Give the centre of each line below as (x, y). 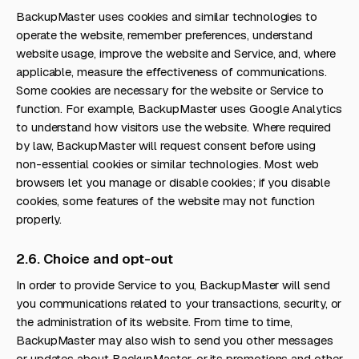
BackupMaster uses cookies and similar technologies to (167, 16)
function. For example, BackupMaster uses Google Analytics (179, 109)
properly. (39, 219)
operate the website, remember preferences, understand (165, 35)
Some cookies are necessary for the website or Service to (170, 90)
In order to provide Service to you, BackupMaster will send (173, 285)
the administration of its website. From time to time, (155, 322)
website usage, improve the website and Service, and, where (176, 53)
